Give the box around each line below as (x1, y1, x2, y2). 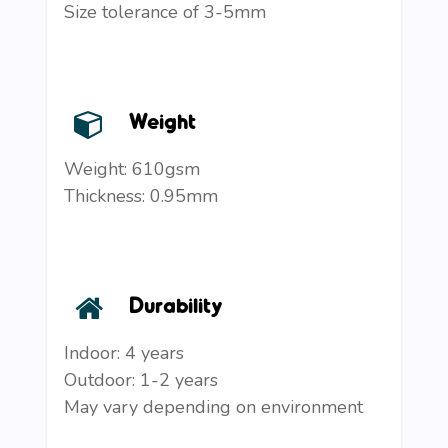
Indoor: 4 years (64, 340, 184, 365)
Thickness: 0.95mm (64, 183, 218, 208)
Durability (129, 290, 223, 317)
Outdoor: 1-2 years (64, 367, 218, 392)
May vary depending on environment (64, 394, 363, 419)
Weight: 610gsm (64, 156, 200, 181)
